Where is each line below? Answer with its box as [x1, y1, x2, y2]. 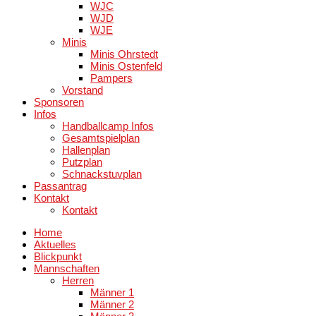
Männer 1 [90, 286, 134, 298]
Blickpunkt [34, 250, 82, 262]
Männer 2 [90, 298, 134, 310]
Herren [62, 274, 94, 286]
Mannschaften [34, 262, 99, 274]
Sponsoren [34, 96, 84, 108]
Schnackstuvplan [62, 168, 142, 180]
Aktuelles [34, 238, 76, 250]
